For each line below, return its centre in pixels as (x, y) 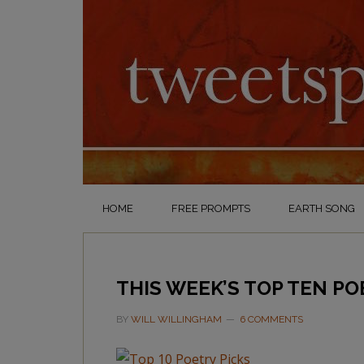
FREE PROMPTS (211, 208)
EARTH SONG (322, 208)
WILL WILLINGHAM (176, 319)
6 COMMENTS (271, 319)
